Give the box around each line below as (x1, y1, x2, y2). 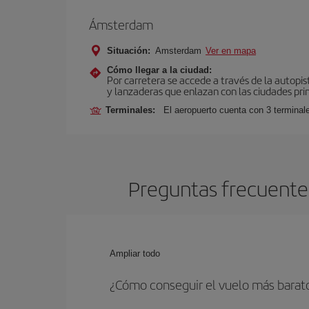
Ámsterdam (89, 15, 153, 34)
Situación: (107, 46, 150, 56)
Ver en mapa (206, 46, 256, 56)
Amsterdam (153, 46, 204, 56)
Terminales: (106, 105, 161, 115)
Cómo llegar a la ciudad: (107, 65, 212, 75)
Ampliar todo (110, 248, 160, 259)
